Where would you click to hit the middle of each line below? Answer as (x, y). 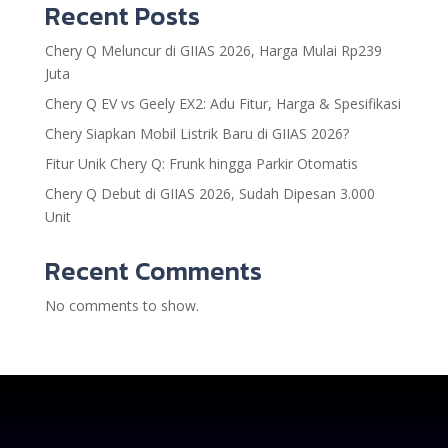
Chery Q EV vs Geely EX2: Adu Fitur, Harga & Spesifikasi (222, 104)
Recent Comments (153, 271)
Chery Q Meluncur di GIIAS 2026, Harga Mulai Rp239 (213, 51)
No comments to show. (121, 306)
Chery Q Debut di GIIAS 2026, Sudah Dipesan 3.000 (209, 194)
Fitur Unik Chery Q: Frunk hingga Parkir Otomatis (201, 164)
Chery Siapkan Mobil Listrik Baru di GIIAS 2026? (196, 134)
